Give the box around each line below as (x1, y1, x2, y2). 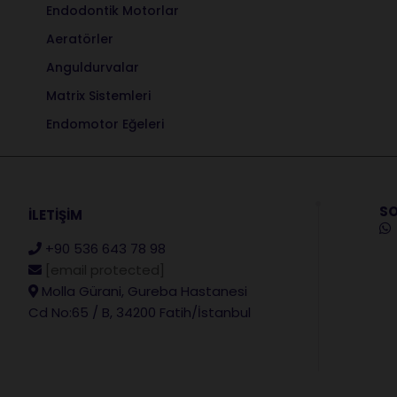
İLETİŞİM (28, 205, 82, 224)
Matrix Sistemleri (46, 86, 151, 105)
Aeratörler (46, 29, 113, 48)
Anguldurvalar (46, 58, 139, 76)
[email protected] (45, 260, 165, 279)
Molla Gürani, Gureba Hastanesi (42, 281, 247, 300)
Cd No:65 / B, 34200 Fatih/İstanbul (28, 302, 251, 322)
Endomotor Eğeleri (46, 114, 164, 133)
